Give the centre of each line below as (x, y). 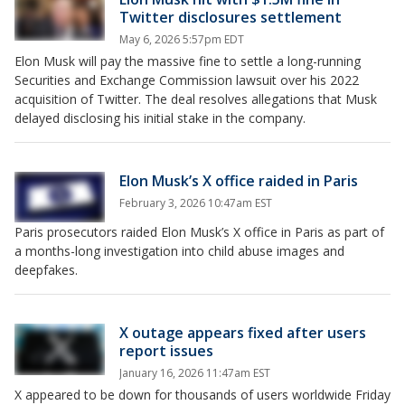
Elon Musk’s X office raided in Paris (239, 181)
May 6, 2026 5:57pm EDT (182, 39)
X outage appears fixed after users (243, 333)
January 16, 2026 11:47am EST (195, 373)
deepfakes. (46, 270)
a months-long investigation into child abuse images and (179, 251)
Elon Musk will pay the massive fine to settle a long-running (188, 61)
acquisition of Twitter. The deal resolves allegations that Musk (196, 99)
